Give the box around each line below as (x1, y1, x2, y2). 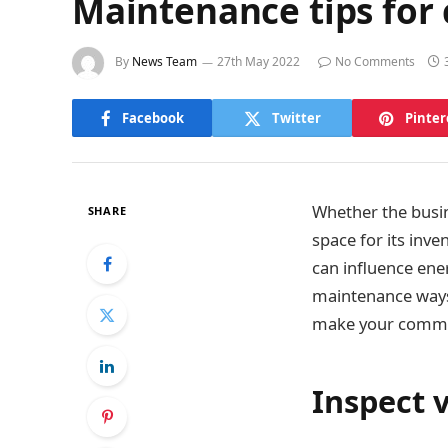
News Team (132, 53, 197, 71)
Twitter (271, 108, 321, 127)
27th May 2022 (217, 53, 300, 71)
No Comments (335, 53, 415, 71)
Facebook (121, 108, 184, 127)
